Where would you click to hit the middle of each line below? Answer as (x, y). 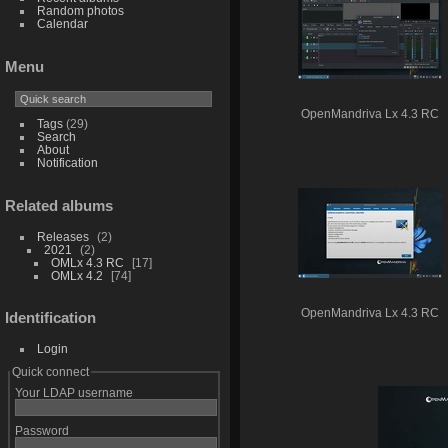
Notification (67, 162)
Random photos (80, 10)
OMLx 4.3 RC (87, 262)
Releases (62, 236)
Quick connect (50, 372)
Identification (50, 318)
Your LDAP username (73, 393)
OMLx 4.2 (76, 275)
